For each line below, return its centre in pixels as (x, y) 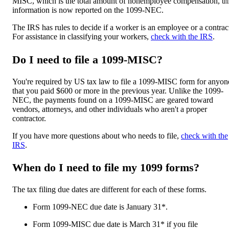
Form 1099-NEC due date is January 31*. (100, 207)
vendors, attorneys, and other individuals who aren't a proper (110, 109)
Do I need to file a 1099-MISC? (87, 59)
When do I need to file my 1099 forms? (106, 168)
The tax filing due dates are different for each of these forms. (109, 190)
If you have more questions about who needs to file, (97, 135)
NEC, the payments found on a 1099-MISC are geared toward (113, 100)
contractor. (29, 118)
